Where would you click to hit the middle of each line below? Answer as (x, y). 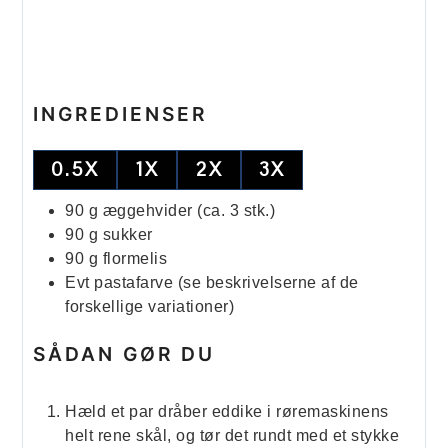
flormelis (135, 259)
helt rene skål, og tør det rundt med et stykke (232, 435)
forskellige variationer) (150, 307)
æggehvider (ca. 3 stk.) (189, 211)
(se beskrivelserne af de (268, 283)
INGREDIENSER (120, 113)
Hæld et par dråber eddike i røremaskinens (227, 411)
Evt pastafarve (121, 283)
